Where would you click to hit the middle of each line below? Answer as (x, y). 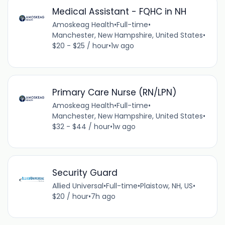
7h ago (103, 196)
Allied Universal (78, 186)
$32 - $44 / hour (81, 126)
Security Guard (85, 173)
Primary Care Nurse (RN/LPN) (114, 92)
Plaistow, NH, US (166, 186)
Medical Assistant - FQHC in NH (119, 12)
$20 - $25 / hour (80, 46)
